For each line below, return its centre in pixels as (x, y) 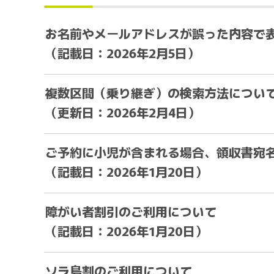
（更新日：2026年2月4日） (123, 112)
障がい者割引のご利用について (131, 211)
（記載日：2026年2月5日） (122, 53)
